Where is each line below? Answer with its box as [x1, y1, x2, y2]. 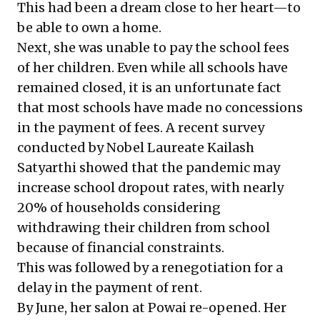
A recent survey [166, 119, 264, 136]
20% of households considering [17, 199, 221, 216]
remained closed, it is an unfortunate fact [17, 79, 281, 96]
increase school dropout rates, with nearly [17, 179, 284, 196]
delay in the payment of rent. [17, 279, 202, 296]
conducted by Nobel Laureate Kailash [17, 139, 254, 156]
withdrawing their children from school [17, 219, 270, 236]
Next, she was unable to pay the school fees [17, 39, 289, 56]
